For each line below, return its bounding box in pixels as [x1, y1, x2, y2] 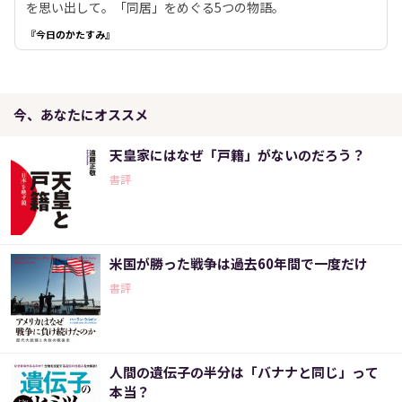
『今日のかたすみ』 [26, 27, 115, 42]
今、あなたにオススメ [13, 105, 148, 125]
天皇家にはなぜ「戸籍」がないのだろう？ [109, 145, 365, 165]
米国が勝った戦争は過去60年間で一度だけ [109, 254, 368, 274]
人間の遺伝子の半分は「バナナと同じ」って [109, 363, 379, 382]
